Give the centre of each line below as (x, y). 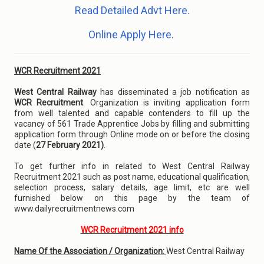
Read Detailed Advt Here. (132, 10)
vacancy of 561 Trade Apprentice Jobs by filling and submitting (132, 124)
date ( (25, 145)
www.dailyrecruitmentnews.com (74, 209)
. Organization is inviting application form (167, 103)
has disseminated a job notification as (173, 92)
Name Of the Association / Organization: (90, 251)
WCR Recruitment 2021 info (132, 230)
